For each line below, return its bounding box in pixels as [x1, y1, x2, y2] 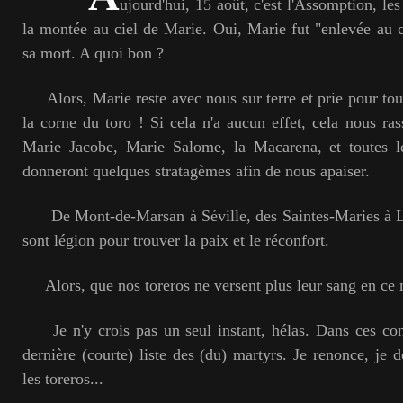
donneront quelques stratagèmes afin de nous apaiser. [22, 162, 370, 180]
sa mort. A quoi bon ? [22, 44, 164, 62]
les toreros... [22, 370, 103, 388]
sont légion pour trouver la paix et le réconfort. [22, 231, 329, 249]
